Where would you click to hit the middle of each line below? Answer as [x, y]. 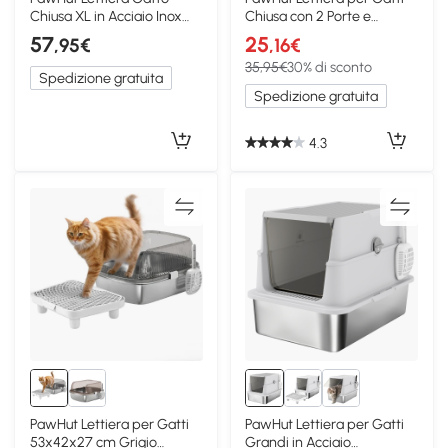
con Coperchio [75, 34]
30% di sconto [330, 67]
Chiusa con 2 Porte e [308, 16]
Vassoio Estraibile [299, 34]
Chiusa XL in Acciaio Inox [105, 16]
